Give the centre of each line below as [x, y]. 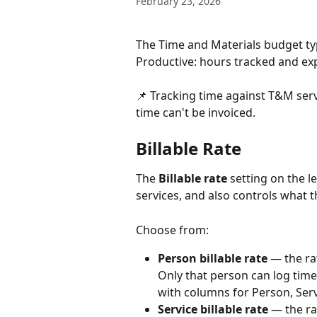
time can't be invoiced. [196, 113]
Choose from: [172, 230]
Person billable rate [213, 259]
